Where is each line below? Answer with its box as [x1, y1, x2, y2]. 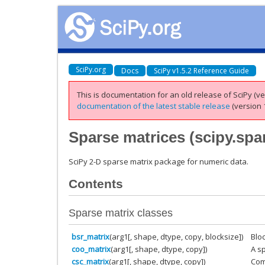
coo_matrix [72, 244, 111, 255]
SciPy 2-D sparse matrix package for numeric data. [69, 156, 248, 167]
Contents [69, 177, 123, 190]
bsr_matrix [72, 231, 109, 243]
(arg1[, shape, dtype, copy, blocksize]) [109, 231, 243, 243]
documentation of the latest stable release [77, 101, 230, 111]
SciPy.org [76, 64, 106, 75]
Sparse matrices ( [69, 128, 195, 146]
